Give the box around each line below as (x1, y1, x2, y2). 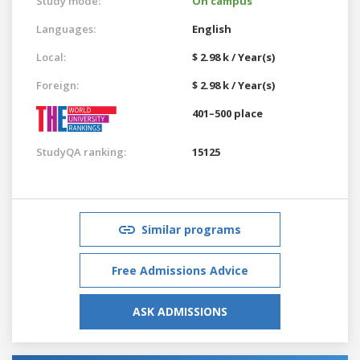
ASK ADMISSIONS (133, 303, 227, 319)
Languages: (36, 21, 96, 36)
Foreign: (36, 77, 79, 92)
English (192, 21, 231, 36)
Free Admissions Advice (112, 262, 248, 278)
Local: (36, 49, 66, 64)
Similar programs (141, 221, 241, 237)
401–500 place (192, 105, 263, 121)
